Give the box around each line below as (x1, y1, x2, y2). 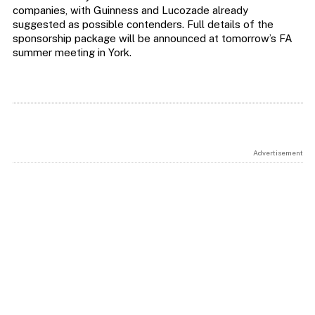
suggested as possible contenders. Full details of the (12, 18, 274, 31)
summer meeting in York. (12, 46, 131, 59)
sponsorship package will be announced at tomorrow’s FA (12, 32, 292, 45)
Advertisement (252, 148, 303, 157)
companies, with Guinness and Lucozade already (12, 4, 248, 17)
